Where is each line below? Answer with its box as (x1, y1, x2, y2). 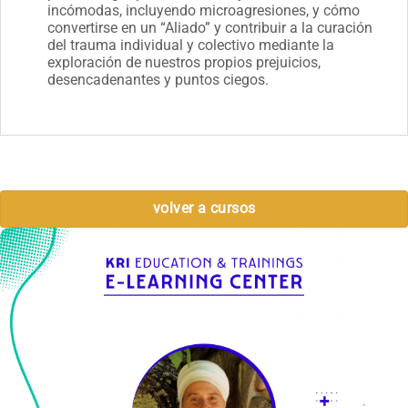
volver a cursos (152, 199, 256, 217)
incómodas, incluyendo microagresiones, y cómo (46, 2, 360, 20)
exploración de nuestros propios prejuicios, (46, 54, 321, 72)
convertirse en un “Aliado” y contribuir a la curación (46, 19, 372, 37)
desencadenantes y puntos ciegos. (46, 71, 269, 89)
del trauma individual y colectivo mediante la (46, 36, 334, 55)
